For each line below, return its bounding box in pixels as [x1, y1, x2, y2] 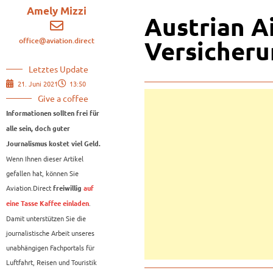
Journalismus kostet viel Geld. [6, 140, 101, 148]
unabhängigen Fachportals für [6, 243, 94, 253]
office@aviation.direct [19, 35, 95, 46]
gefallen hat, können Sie [6, 168, 79, 179]
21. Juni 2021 [18, 79, 58, 89]
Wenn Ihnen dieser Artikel [6, 154, 83, 164]
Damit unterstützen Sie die [6, 213, 86, 224]
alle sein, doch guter [6, 125, 70, 133]
